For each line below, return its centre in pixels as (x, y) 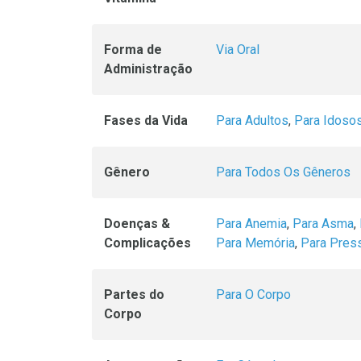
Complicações (147, 243)
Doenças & (137, 224)
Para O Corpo (253, 295)
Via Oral (238, 50)
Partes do (134, 295)
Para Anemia (251, 224)
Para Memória (255, 243)
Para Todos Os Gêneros (283, 172)
